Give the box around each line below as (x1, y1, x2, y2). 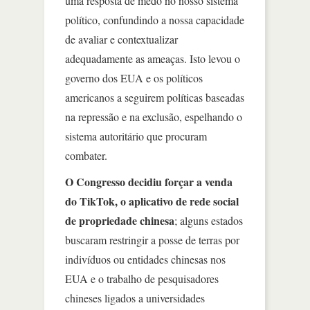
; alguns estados (174, 212, 243, 228)
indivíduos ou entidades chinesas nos (65, 251, 226, 266)
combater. (65, 147, 107, 163)
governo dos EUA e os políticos (65, 70, 203, 85)
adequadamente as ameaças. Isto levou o (65, 51, 240, 66)
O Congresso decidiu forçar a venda (65, 173, 232, 190)
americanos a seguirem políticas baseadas (65, 89, 244, 104)
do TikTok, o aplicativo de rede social (65, 192, 239, 209)
